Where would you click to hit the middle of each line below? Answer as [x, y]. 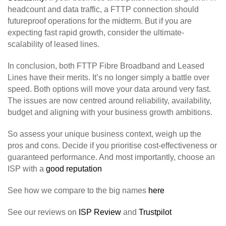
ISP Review [100, 212]
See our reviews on [43, 212]
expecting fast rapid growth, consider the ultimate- [96, 32]
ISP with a [27, 168]
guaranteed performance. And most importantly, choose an [111, 157]
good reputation [74, 168]
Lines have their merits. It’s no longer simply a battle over [108, 77]
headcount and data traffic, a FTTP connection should [103, 9]
